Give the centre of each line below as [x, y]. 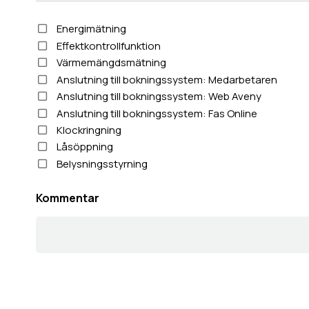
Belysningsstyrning [102, 163]
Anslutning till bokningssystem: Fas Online [157, 113]
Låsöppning [84, 147]
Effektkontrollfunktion [108, 46]
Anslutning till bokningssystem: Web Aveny [159, 97]
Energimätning [91, 29]
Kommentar [68, 198]
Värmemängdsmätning [111, 63]
